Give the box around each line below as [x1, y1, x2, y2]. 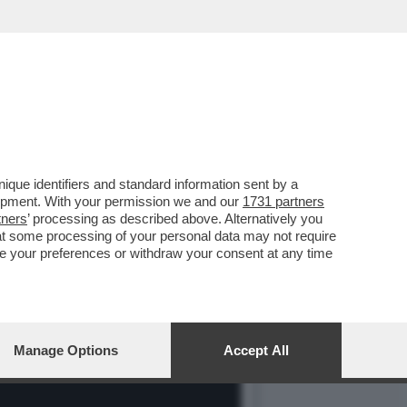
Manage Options [14, 342, 118, 358]
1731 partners [243, 194, 324, 209]
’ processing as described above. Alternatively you [27, 211, 323, 226]
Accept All [223, 342, 289, 358]
